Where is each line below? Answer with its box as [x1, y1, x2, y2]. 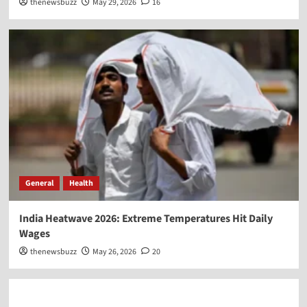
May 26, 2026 [92, 245, 136, 258]
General [25, 177, 53, 189]
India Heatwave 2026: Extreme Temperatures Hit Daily [19, 210, 273, 226]
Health [69, 177, 93, 189]
